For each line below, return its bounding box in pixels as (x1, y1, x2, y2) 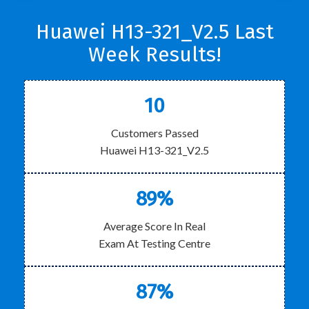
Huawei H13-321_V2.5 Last (35, 19, 274, 44)
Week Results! (88, 42, 221, 67)
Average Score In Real (103, 219, 206, 232)
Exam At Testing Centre (99, 237, 210, 250)
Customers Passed (110, 126, 199, 139)
